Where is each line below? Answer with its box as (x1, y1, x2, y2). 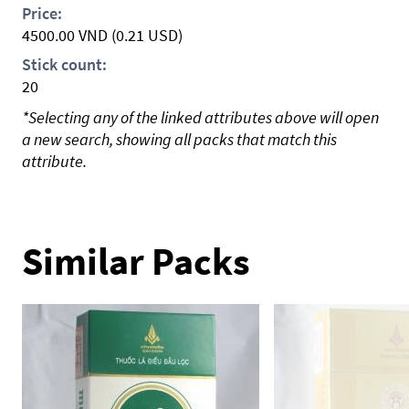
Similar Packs (22, 237, 250, 285)
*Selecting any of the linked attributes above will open (22, 107, 379, 128)
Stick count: (22, 54, 107, 75)
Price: (22, 3, 62, 24)
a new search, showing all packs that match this (22, 129, 337, 150)
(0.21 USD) (111, 25, 183, 46)
